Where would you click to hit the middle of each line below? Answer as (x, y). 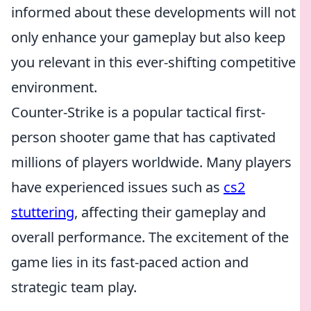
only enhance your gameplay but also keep (148, 37)
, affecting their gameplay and (170, 212)
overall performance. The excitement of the (150, 237)
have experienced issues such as (117, 187)
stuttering (43, 212)
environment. (54, 87)
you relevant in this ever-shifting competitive (153, 62)
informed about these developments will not (153, 12)
